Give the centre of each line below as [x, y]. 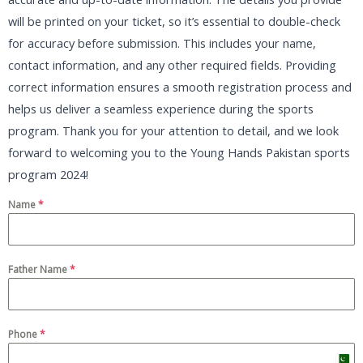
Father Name [39, 270]
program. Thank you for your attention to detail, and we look [173, 130]
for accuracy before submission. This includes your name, [162, 43]
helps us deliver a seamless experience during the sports [161, 108]
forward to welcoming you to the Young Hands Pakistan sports [179, 152]
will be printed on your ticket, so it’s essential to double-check [174, 21]
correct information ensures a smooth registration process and [180, 86]
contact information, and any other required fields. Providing [172, 64]
